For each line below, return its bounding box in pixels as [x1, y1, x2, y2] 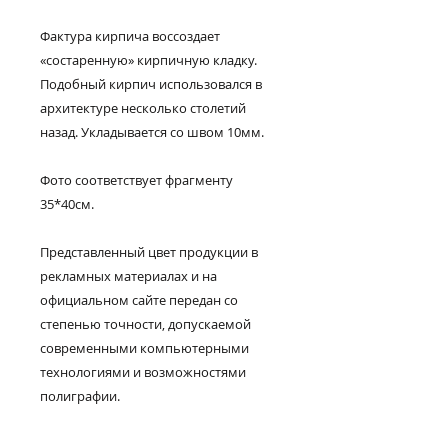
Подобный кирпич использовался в [40, 74, 262, 93]
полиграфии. [40, 386, 120, 405]
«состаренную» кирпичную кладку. [40, 50, 257, 69]
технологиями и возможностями [40, 362, 246, 381]
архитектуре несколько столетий [40, 98, 246, 117]
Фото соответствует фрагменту [40, 170, 233, 189]
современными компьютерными [40, 338, 249, 357]
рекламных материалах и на [40, 266, 217, 285]
